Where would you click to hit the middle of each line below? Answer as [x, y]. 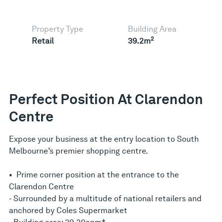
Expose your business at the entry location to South [104, 139]
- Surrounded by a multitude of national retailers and [105, 198]
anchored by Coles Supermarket [68, 210]
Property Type [57, 29]
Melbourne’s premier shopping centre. [79, 151]
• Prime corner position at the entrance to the [94, 174]
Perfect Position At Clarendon [106, 99]
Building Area [152, 29]
